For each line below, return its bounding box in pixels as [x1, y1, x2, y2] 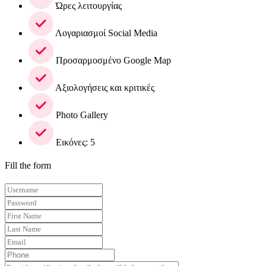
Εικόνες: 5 [53, 137, 95, 147]
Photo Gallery [53, 109, 108, 120]
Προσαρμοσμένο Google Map [53, 55, 171, 65]
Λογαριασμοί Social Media [53, 27, 157, 38]
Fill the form [5, 160, 51, 171]
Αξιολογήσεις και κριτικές [53, 82, 154, 93]
